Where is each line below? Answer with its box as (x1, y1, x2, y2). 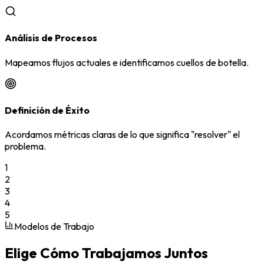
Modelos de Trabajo (14, 220, 94, 233)
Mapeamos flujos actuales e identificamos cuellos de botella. (5, 56, 249, 68)
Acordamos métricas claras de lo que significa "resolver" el (5, 128, 240, 141)
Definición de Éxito (5, 104, 90, 116)
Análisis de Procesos (5, 32, 97, 44)
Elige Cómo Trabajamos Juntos (5, 244, 208, 262)
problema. (5, 140, 46, 153)
